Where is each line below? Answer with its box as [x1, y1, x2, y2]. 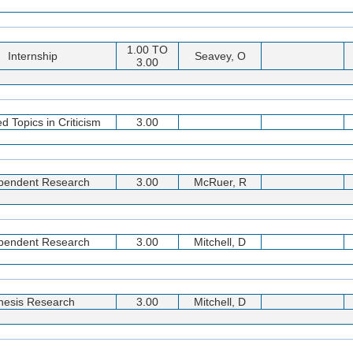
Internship [8, 49, 58, 62]
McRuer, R [193, 175, 247, 188]
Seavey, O [194, 49, 246, 62]
